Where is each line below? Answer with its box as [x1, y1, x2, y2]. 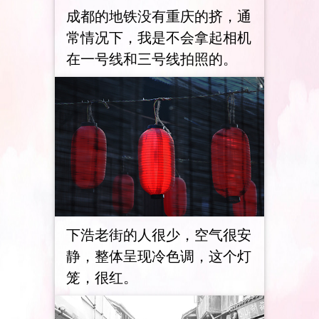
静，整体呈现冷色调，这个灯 [66, 246, 251, 266]
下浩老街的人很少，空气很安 [66, 225, 251, 245]
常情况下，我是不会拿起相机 [66, 27, 251, 47]
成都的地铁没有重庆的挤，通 [66, 6, 251, 26]
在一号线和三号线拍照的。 [66, 48, 237, 68]
